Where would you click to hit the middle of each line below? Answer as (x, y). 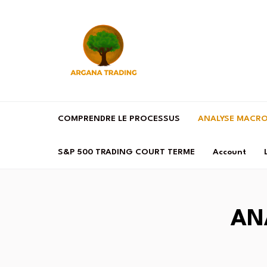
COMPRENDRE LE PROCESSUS (119, 119)
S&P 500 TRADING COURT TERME (126, 152)
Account (229, 152)
